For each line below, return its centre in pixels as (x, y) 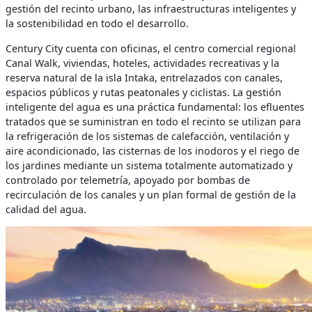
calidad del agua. (46, 209)
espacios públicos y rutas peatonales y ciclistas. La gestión (143, 92)
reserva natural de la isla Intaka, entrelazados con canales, (144, 77)
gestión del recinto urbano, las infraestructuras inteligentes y (151, 9)
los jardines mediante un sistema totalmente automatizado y (149, 165)
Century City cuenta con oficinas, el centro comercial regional (151, 48)
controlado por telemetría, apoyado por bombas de (128, 180)
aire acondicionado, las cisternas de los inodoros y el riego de (153, 150)
